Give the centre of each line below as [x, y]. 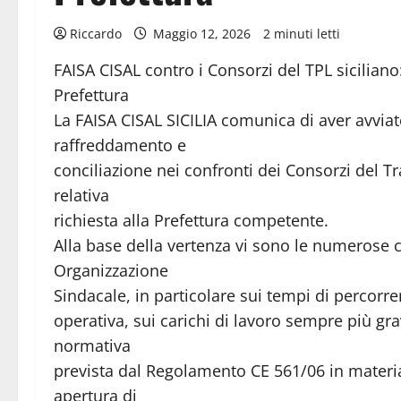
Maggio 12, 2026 [202, 33]
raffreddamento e [120, 145]
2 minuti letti [302, 33]
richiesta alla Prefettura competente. [191, 220]
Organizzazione [111, 270]
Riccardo [96, 33]
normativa [92, 345]
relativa [81, 195]
